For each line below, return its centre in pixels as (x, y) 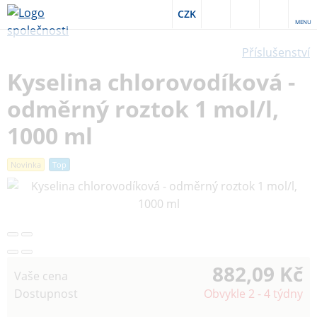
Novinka (26, 165)
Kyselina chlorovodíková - (151, 82)
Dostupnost (46, 294)
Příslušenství (276, 52)
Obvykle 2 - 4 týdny (253, 294)
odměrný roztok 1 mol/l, (143, 109)
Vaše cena (41, 276)
